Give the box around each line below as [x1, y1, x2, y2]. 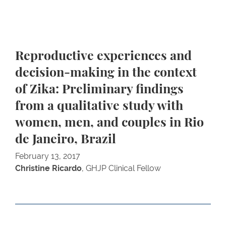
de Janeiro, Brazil [15, 133, 116, 146]
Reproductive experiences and [15, 50, 192, 63]
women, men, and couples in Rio [15, 117, 204, 129]
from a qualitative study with [15, 100, 183, 112]
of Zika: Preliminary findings [15, 83, 184, 96]
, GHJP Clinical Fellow [82, 163, 161, 173]
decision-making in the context [15, 67, 197, 79]
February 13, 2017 [15, 151, 80, 161]
